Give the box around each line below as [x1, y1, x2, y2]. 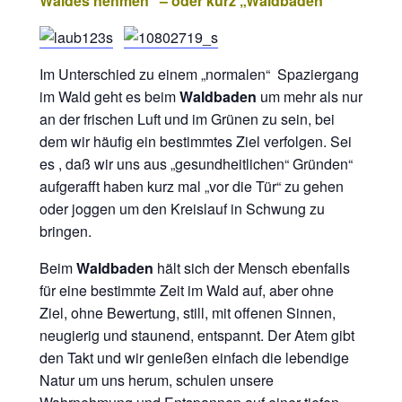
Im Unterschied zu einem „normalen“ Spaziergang [39, 64, 359, 84]
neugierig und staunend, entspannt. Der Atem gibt [39, 325, 354, 345]
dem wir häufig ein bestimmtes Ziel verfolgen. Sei [39, 131, 352, 152]
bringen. [39, 221, 92, 241]
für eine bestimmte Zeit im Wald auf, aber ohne [39, 280, 334, 301]
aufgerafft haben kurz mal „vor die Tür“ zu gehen [39, 176, 344, 197]
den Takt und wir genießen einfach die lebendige [39, 347, 349, 368]
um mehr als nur [257, 86, 363, 107]
